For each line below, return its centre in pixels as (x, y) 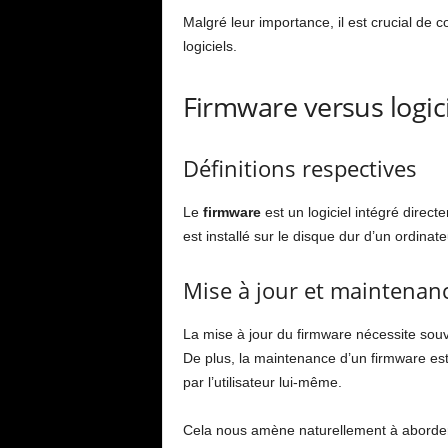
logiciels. (209, 46)
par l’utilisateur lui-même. (262, 382)
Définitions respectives (299, 168)
